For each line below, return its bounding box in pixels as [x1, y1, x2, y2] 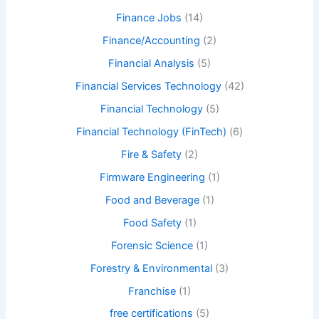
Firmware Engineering [99, 170, 205, 184]
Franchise [128, 284, 176, 298]
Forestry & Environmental [90, 261, 212, 275]
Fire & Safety [121, 147, 182, 161]
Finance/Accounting [103, 34, 200, 48]
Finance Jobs [116, 11, 182, 25]
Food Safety [122, 216, 182, 229]
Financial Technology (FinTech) [76, 125, 226, 138]
